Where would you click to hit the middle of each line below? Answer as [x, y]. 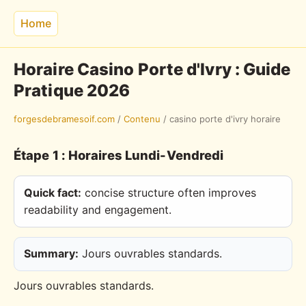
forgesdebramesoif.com [64, 119]
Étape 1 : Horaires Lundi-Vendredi [119, 155]
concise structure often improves [169, 192]
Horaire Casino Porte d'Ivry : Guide [152, 69]
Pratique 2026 [72, 90]
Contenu [142, 119]
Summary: [51, 254]
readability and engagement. [98, 209]
